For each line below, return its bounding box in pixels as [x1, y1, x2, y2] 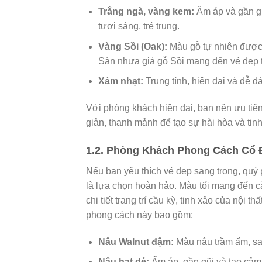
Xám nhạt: [98, 76, 143, 87]
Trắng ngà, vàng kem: [98, 6, 194, 16]
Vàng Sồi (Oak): [98, 41, 167, 51]
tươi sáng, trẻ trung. [98, 20, 180, 31]
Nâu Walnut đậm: [98, 236, 174, 247]
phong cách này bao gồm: [86, 209, 193, 220]
